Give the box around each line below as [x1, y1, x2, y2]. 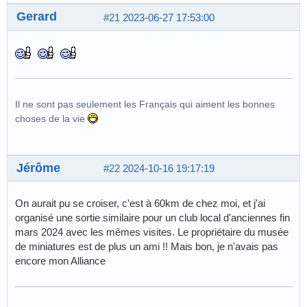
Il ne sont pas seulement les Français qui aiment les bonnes [15, 98, 275, 110]
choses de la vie [15, 112, 88, 124]
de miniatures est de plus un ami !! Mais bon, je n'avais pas [15, 240, 278, 252]
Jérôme [16, 160, 60, 175]
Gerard [16, 9, 57, 24]
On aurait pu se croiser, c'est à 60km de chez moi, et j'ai [15, 197, 265, 209]
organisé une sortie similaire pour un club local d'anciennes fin [15, 211, 290, 223]
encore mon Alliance [15, 254, 106, 267]
